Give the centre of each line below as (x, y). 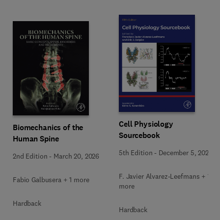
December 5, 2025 (186, 153)
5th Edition (136, 153)
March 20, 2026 (77, 156)
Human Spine (36, 139)
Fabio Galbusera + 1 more (51, 180)
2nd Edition (30, 156)
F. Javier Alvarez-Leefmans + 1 (165, 176)
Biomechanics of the (48, 127)
